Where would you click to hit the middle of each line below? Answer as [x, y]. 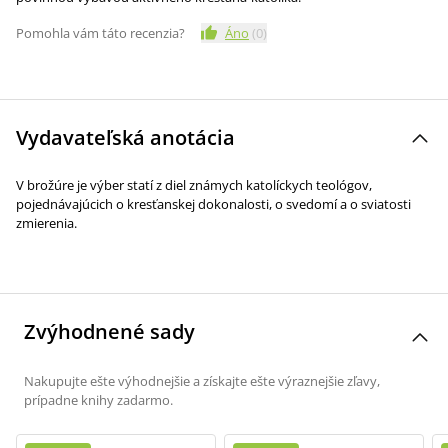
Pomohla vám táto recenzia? [100, 33]
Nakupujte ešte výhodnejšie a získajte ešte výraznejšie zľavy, [202, 381]
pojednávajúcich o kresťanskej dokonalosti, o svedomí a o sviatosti [213, 204]
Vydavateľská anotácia [125, 137]
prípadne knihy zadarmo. [98, 400]
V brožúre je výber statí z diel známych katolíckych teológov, [194, 185]
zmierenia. [46, 223]
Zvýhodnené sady [109, 331]
